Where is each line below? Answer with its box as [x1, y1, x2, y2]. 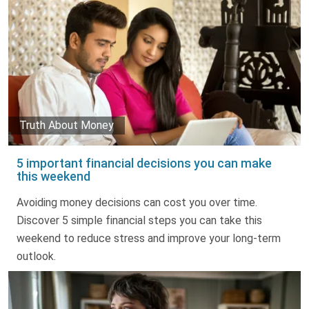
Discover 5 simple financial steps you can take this [17, 213, 262, 227]
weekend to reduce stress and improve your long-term [17, 231, 281, 245]
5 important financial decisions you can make [17, 155, 272, 170]
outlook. [17, 249, 56, 263]
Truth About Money [19, 118, 114, 132]
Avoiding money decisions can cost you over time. [17, 195, 257, 209]
